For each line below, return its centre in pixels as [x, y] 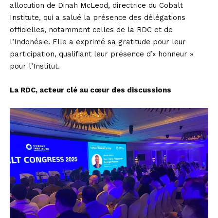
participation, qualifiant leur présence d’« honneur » [101, 54]
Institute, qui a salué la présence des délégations [98, 18]
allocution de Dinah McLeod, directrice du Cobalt [96, 5]
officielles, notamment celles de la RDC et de [91, 30]
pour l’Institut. [35, 66]
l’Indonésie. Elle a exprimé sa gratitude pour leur [98, 42]
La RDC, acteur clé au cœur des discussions [91, 90]
